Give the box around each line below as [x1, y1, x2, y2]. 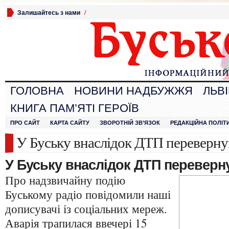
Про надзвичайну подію [5, 172, 125, 188]
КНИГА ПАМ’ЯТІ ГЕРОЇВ [10, 102, 139, 114]
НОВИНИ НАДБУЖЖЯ [74, 84, 193, 97]
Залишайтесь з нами [17, 8, 80, 17]
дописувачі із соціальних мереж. [5, 200, 167, 217]
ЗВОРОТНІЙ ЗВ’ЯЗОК [100, 120, 160, 126]
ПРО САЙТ [10, 120, 40, 126]
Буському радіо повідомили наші [5, 186, 171, 202]
